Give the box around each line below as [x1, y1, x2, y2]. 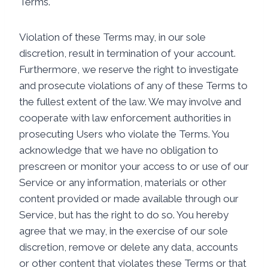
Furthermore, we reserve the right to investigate [19, 63, 239, 75]
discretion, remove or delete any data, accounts [19, 241, 238, 253]
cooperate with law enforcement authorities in [19, 112, 231, 124]
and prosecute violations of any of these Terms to [19, 80, 248, 92]
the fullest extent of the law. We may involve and [19, 96, 241, 108]
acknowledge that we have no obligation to [19, 144, 218, 156]
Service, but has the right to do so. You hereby [19, 209, 229, 221]
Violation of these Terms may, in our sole [19, 31, 206, 43]
